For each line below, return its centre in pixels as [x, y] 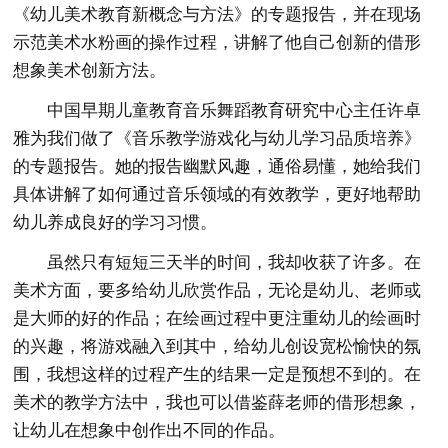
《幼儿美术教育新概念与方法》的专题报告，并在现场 [217, 14]
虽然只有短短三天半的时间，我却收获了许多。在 [234, 262]
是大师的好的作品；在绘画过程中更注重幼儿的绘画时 [217, 318]
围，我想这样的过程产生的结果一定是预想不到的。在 [217, 374]
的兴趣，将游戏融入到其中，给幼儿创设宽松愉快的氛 [217, 346]
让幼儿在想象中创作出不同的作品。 [149, 430]
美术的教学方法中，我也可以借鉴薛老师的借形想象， [217, 402]
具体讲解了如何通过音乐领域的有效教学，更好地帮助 [217, 194]
